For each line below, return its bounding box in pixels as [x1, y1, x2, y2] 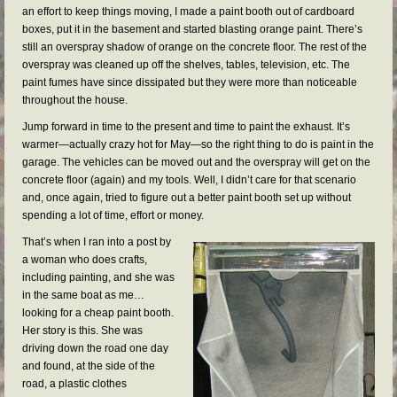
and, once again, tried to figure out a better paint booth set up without [22, 191, 351, 204]
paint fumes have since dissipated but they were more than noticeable [22, 76, 357, 89]
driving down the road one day [22, 342, 168, 354]
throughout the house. [22, 94, 128, 106]
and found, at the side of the [22, 360, 155, 372]
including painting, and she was [22, 271, 175, 284]
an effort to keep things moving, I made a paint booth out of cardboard [22, 5, 354, 18]
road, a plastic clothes [22, 378, 127, 390]
